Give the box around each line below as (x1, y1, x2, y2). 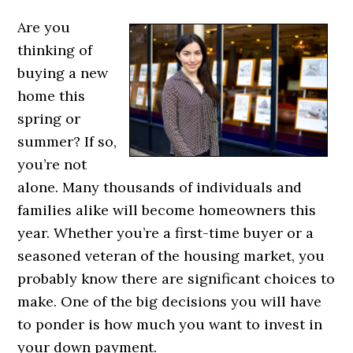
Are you (17, 18, 71, 37)
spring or (17, 110, 81, 128)
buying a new (17, 64, 109, 83)
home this (17, 87, 86, 106)
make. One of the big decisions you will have (17, 292, 322, 311)
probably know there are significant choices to (17, 269, 336, 288)
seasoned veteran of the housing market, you (17, 247, 325, 266)
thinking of (17, 41, 93, 60)
